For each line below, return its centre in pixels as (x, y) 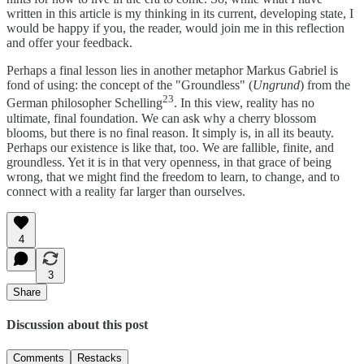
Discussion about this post (77, 324)
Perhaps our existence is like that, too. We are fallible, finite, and (170, 147)
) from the (325, 85)
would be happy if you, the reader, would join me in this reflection (175, 28)
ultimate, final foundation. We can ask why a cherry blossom (161, 118)
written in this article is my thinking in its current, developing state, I (180, 14)
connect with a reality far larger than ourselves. (126, 191)
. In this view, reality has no (244, 103)
